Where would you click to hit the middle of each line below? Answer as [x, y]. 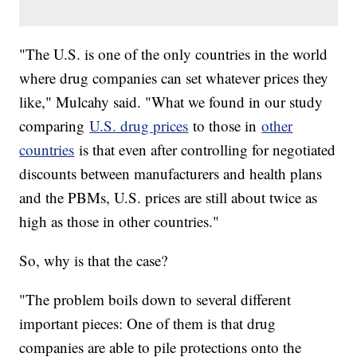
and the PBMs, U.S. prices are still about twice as [169, 198]
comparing [55, 126]
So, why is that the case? [96, 261]
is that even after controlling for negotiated [205, 150]
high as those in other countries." [120, 222]
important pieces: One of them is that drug [148, 324]
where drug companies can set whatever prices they [174, 78]
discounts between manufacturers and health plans [171, 174]
